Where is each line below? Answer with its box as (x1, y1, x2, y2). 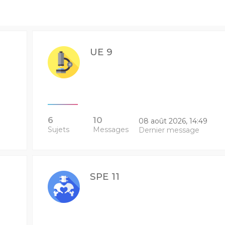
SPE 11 (89, 171, 120, 182)
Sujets (47, 125, 69, 134)
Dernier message (138, 126, 199, 135)
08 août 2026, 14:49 (138, 117, 207, 126)
